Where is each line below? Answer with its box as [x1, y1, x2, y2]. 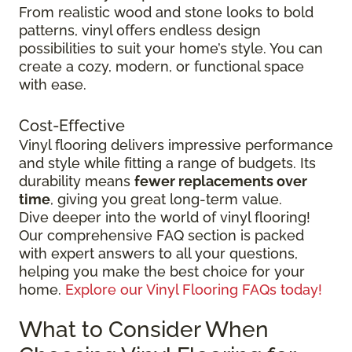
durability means [19, 173, 134, 190]
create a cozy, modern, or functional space [19, 58, 304, 75]
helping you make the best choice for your [19, 263, 305, 280]
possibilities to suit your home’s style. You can [19, 40, 323, 57]
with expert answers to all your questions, [19, 245, 298, 262]
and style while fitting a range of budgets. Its [19, 155, 316, 172]
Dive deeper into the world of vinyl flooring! [19, 209, 310, 226]
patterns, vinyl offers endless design [19, 22, 261, 39]
